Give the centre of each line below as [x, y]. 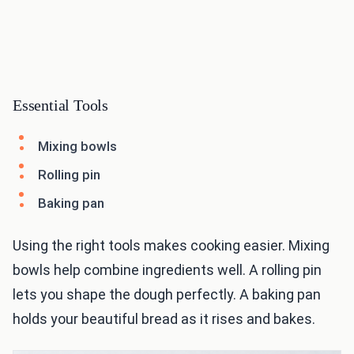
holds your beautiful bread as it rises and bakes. [164, 319]
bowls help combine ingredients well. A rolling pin [167, 270]
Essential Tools [60, 105]
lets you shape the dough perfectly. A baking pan [167, 295]
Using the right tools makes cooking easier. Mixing [171, 246]
